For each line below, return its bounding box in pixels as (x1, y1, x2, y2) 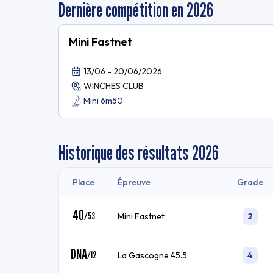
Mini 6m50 (83, 95, 123, 106)
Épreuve (118, 177, 151, 188)
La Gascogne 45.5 (118, 250, 187, 261)
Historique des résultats (58, 141, 189, 164)
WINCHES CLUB (83, 80, 144, 91)
